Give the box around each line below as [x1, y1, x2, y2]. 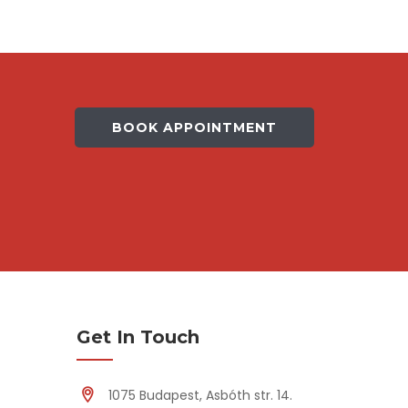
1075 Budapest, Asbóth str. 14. [107, 385, 292, 404]
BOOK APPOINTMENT [112, 118, 277, 136]
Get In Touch [76, 325, 199, 348]
